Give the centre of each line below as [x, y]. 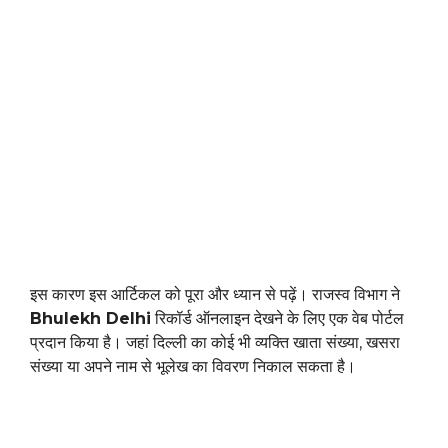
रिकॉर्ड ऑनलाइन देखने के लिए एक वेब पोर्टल [277, 319]
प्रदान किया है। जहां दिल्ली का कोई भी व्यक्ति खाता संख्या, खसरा [215, 343]
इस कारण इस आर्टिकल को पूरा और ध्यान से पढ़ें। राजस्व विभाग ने [215, 295]
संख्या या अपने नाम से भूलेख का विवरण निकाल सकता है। [193, 367]
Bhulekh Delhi [90, 319]
